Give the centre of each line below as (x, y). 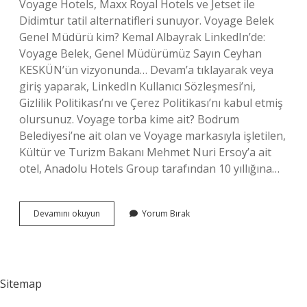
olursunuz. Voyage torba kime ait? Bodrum (129, 119)
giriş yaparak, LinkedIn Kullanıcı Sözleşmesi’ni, (137, 86)
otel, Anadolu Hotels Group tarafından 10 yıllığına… (149, 169)
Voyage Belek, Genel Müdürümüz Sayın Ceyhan (140, 53)
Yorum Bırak (166, 213)
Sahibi (111, 237)
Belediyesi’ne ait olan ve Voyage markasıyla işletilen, (152, 136)
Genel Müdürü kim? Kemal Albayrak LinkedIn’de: (142, 37)
